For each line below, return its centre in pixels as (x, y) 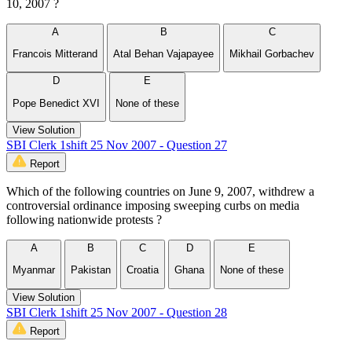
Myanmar (34, 270)
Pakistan (91, 270)
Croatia (143, 270)
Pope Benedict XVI (56, 103)
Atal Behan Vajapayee (163, 54)
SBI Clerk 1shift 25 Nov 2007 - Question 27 (117, 145)
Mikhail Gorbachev (272, 54)
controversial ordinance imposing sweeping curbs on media (153, 206)
